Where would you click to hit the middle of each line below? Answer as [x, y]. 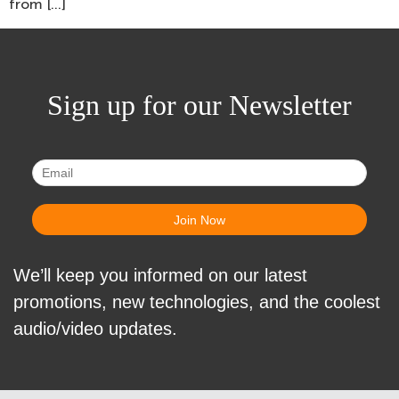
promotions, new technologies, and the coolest [197, 301]
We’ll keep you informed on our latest [160, 275]
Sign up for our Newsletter [199, 105]
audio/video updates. [95, 328]
